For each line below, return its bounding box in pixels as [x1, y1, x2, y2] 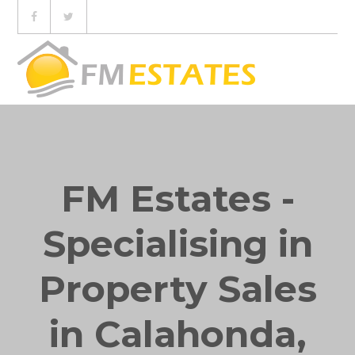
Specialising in [42, 221, 313, 266]
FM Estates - [60, 176, 295, 221]
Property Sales [38, 266, 317, 311]
